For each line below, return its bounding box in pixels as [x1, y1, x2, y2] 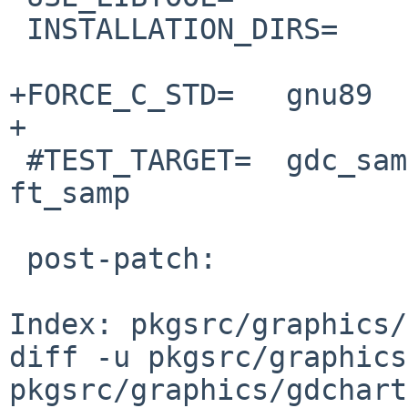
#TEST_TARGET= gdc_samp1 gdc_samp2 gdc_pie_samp [9, 143, 26, 177]
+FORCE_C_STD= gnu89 [9, 77, 372, 111]
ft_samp [9, 176, 130, 209]
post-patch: [9, 241, 26, 275]
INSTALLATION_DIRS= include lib [9, 12, 26, 46]
